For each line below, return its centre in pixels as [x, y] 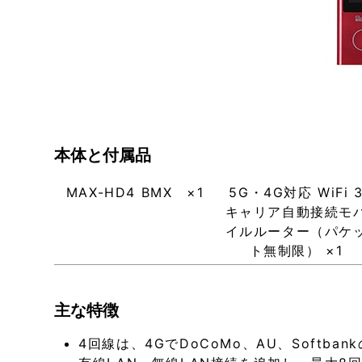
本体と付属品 [103, 156]
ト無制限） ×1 [296, 251]
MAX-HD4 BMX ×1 [135, 193]
